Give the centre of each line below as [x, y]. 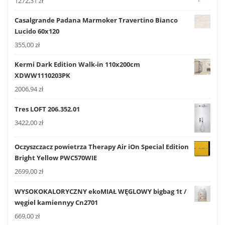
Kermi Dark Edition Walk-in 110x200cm [77, 65]
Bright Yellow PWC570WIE [56, 158]
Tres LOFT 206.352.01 [47, 109]
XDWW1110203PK [42, 76]
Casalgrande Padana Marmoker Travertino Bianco [96, 20]
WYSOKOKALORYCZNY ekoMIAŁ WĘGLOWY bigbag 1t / [100, 191]
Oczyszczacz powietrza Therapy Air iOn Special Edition [102, 147]
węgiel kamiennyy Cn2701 [56, 202]
